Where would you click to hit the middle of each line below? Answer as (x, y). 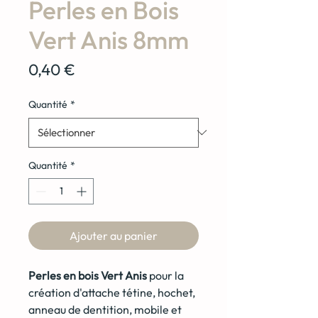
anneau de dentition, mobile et (105, 309)
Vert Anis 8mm (109, 39)
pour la (165, 275)
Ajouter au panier (114, 235)
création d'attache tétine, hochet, (112, 292)
